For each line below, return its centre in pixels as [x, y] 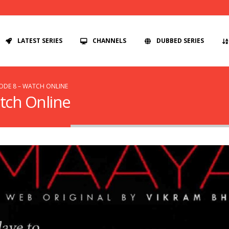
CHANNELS [109, 41]
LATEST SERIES [40, 41]
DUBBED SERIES [180, 41]
